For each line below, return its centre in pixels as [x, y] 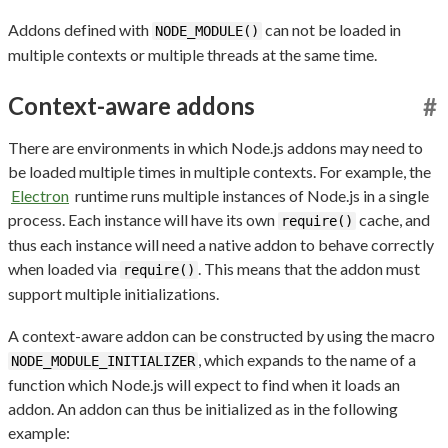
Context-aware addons [131, 105]
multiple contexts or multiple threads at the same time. [192, 54]
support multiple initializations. [113, 293]
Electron [40, 195]
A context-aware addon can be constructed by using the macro [221, 335]
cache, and [393, 219]
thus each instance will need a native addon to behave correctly [221, 244]
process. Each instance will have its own [143, 219]
